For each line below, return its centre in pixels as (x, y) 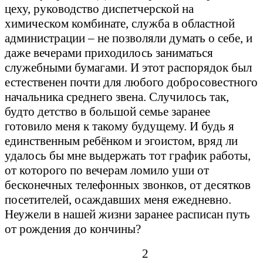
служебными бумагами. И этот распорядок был (128, 67)
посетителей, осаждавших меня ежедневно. (118, 199)
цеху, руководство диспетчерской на (99, 9)
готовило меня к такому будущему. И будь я (119, 126)
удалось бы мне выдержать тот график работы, (128, 155)
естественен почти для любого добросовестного (131, 82)
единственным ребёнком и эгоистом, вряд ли (121, 141)
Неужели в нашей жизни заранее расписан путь (127, 214)
